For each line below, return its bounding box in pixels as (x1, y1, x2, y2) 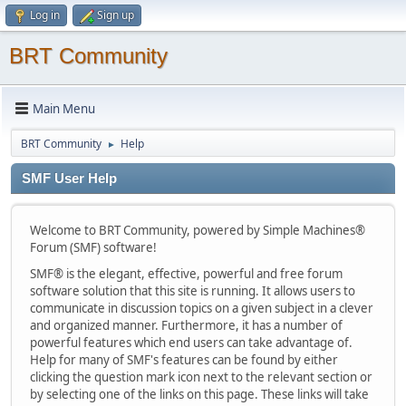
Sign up (97, 7, 134, 23)
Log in (30, 7, 60, 23)
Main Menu (33, 100, 95, 117)
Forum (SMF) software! (30, 239, 157, 256)
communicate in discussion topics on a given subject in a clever (30, 300, 373, 316)
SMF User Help (22, 171, 117, 186)
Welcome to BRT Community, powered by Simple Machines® (30, 222, 365, 238)
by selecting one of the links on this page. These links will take (30, 386, 369, 402)
